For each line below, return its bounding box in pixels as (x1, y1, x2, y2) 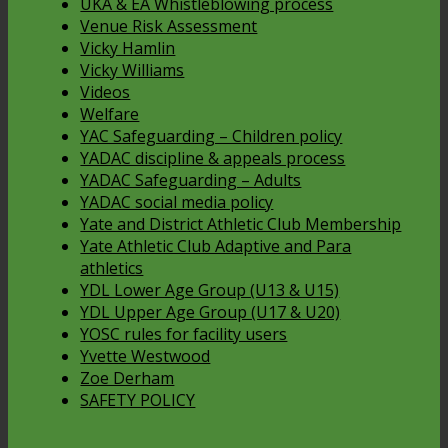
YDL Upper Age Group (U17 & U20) (80, 300, 341, 323)
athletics (80, 256, 144, 279)
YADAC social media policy (80, 190, 274, 213)
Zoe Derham (80, 366, 175, 389)
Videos (80, 80, 131, 103)
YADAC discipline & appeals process (80, 146, 346, 169)
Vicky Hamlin (80, 36, 176, 59)
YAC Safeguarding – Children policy (80, 124, 343, 147)
